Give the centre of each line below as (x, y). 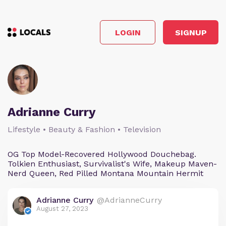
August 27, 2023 (62, 209)
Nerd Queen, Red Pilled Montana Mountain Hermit (105, 173)
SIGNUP (191, 32)
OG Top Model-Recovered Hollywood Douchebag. (102, 154)
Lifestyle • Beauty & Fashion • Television (84, 129)
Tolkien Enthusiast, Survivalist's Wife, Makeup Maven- (112, 164)
